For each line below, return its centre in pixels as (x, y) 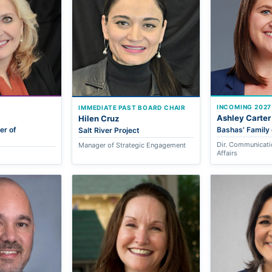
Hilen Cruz (99, 118)
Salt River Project (109, 130)
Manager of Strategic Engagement (132, 145)
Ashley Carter (243, 117)
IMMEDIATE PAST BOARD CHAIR (132, 107)
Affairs (227, 153)
